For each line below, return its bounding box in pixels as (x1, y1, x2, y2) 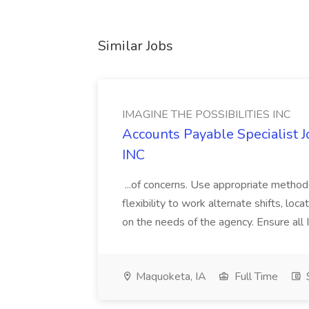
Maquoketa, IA (133, 269, 206, 284)
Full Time (232, 269, 278, 284)
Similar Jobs (98, 37, 173, 55)
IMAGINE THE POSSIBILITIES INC (122, 107, 290, 122)
